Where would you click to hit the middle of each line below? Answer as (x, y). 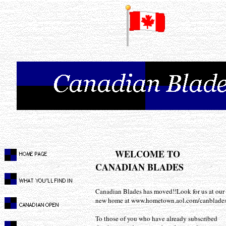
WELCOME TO (138, 154)
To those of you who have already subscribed (156, 218)
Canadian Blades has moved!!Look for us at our (160, 191)
